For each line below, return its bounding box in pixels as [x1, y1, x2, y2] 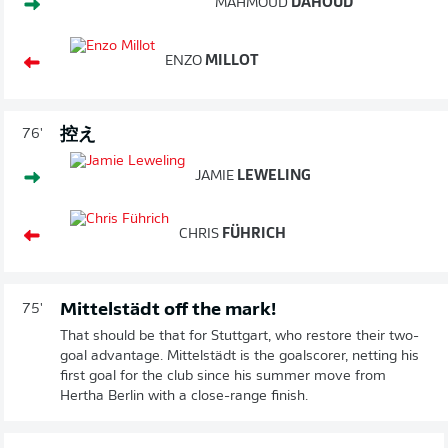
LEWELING [234, 168, 311, 184]
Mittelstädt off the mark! [60, 300, 276, 320]
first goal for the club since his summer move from [60, 368, 386, 384]
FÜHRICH [219, 226, 286, 242]
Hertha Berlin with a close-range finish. [60, 388, 308, 404]
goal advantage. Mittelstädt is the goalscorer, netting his [60, 348, 419, 364]
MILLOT [202, 53, 259, 69]
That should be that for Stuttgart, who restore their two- [60, 328, 419, 344]
